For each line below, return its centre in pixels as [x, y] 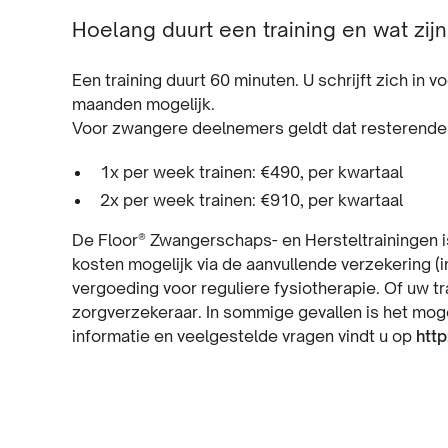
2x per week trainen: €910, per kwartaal [251, 200]
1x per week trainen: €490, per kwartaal [251, 172]
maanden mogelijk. [143, 104]
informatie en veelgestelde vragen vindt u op [244, 336]
